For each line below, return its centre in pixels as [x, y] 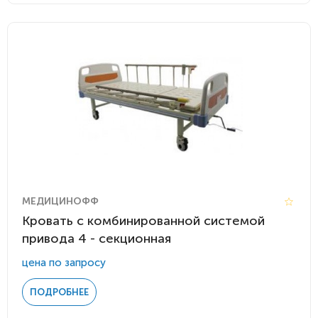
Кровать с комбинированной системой [143, 221]
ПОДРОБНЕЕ [59, 292]
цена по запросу [64, 263]
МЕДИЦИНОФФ [60, 201]
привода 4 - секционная [97, 238]
